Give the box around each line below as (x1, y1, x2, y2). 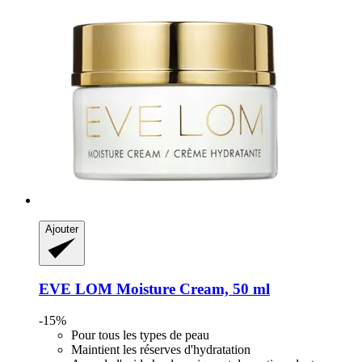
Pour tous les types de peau (71, 328, 209, 343)
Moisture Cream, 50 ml (112, 280, 270, 298)
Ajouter (45, 222, 78, 235)
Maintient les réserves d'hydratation (71, 343, 250, 357)
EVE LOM (39, 280, 112, 298)
